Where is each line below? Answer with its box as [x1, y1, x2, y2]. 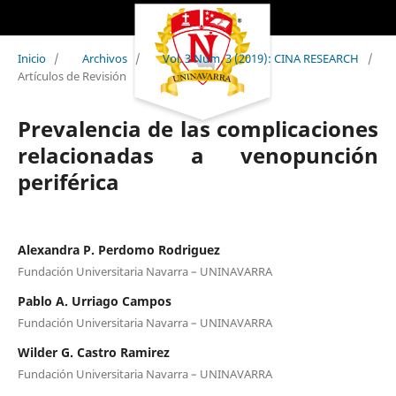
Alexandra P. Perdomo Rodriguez [17, 240, 220, 258]
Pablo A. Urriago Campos [17, 292, 171, 309]
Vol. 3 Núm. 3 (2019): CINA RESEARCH [163, 49, 360, 66]
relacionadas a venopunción [17, 140, 379, 170]
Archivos [81, 49, 127, 66]
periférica [17, 166, 119, 196]
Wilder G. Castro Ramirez [17, 343, 170, 361]
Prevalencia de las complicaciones [17, 113, 379, 143]
